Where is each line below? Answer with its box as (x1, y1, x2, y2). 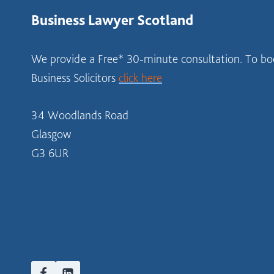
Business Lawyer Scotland (31, 10, 193, 29)
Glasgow (31, 126, 71, 141)
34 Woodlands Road (31, 107, 128, 122)
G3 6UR (31, 145, 68, 160)
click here (119, 70, 162, 85)
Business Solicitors (31, 70, 119, 85)
